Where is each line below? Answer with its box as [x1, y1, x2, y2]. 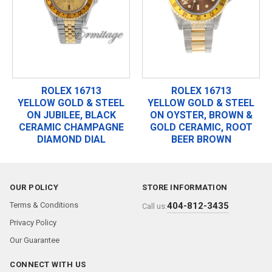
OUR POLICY [10, 183, 58, 192]
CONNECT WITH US [10, 260, 86, 269]
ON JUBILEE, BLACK [26, 109, 116, 121]
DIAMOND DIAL [36, 133, 106, 145]
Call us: [142, 202, 167, 211]
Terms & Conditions [10, 200, 78, 209]
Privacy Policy [10, 218, 56, 227]
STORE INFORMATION [142, 183, 228, 192]
